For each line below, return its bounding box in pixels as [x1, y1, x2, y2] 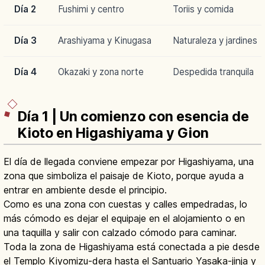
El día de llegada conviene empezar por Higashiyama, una [4, 156, 254, 168]
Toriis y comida [173, 3, 234, 15]
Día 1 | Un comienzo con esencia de [18, 108, 249, 125]
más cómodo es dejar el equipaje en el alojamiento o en [4, 212, 245, 225]
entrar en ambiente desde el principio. [4, 184, 167, 196]
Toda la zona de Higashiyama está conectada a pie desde [4, 241, 260, 253]
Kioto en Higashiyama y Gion [18, 125, 209, 142]
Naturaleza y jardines [173, 34, 257, 46]
